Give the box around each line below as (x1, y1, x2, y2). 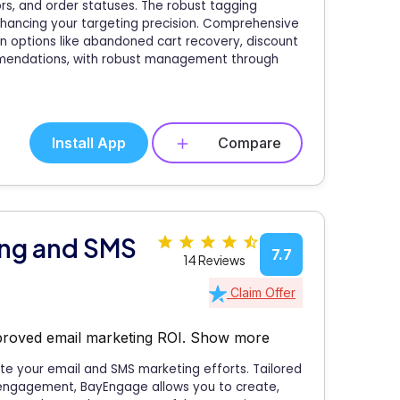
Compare (218, 133, 281, 152)
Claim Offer (227, 285, 296, 301)
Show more (190, 328, 270, 346)
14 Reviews (182, 252, 246, 269)
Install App (52, 133, 126, 152)
